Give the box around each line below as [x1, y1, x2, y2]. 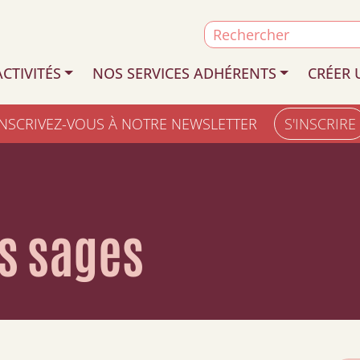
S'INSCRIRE [284, 114, 356, 133]
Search [203, 21, 249, 41]
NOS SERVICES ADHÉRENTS [92, 63, 276, 83]
